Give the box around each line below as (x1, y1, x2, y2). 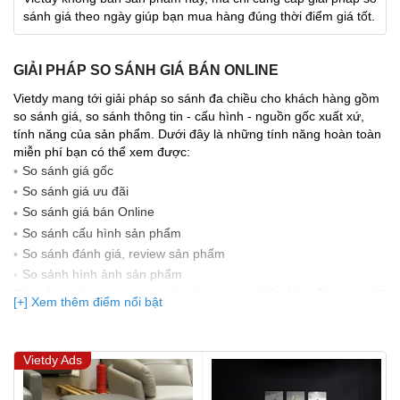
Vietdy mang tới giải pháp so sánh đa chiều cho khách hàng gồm (13, 90, 379, 105)
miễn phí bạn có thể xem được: (13, 144, 190, 159)
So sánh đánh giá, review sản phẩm (22, 246, 225, 261)
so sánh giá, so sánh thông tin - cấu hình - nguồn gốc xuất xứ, (13, 108, 364, 123)
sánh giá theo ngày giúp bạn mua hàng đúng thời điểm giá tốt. (23, 8, 375, 23)
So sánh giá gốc (22, 162, 113, 178)
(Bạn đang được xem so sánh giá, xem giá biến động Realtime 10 (13, 287, 385, 302)
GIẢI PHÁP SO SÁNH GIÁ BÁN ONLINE (13, 62, 279, 78)
